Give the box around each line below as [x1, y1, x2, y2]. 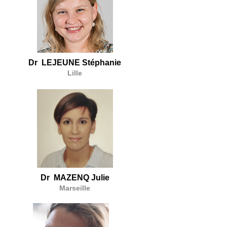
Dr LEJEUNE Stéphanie [28, 58, 122, 67]
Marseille [59, 184, 91, 193]
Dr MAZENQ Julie [40, 173, 109, 182]
